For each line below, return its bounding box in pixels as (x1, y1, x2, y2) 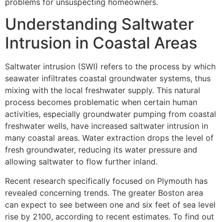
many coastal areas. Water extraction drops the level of (5, 133, 214, 143)
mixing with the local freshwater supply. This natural (5, 85, 200, 96)
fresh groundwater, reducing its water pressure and (5, 145, 197, 155)
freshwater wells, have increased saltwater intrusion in (5, 121, 208, 131)
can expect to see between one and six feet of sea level (5, 199, 216, 210)
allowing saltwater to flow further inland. (5, 157, 158, 167)
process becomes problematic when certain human (5, 97, 197, 108)
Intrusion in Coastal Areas (5, 33, 197, 53)
